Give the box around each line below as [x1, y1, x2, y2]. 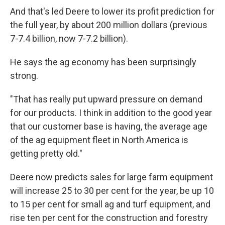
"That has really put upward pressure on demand [10, 93, 202, 104]
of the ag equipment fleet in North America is [10, 134, 188, 145]
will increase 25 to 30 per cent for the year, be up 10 [10, 185, 214, 196]
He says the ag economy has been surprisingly [10, 56, 196, 67]
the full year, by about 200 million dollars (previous [10, 19, 207, 30]
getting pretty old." [10, 148, 82, 159]
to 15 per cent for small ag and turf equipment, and [10, 198, 210, 209]
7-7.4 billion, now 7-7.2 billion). [10, 33, 128, 44]
